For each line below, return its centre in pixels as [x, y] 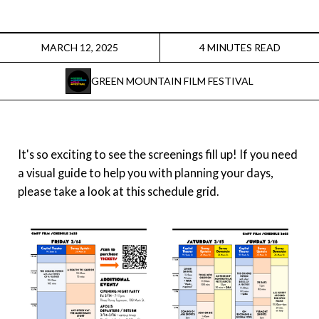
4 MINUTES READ [240, 47]
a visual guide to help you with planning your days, [145, 173]
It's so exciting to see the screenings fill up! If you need [158, 154]
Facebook [105, 45]
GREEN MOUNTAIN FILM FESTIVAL [172, 81]
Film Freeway [105, 84]
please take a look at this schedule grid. [118, 191]
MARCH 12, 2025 [80, 47]
